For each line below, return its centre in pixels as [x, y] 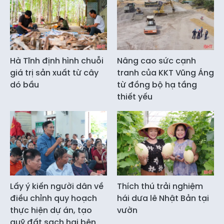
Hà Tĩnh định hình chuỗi [57, 60]
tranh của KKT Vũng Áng [165, 72]
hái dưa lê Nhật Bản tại [163, 198]
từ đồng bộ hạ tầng [157, 84]
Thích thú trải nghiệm [160, 186]
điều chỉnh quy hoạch [53, 198]
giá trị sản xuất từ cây [54, 72]
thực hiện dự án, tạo [51, 210]
